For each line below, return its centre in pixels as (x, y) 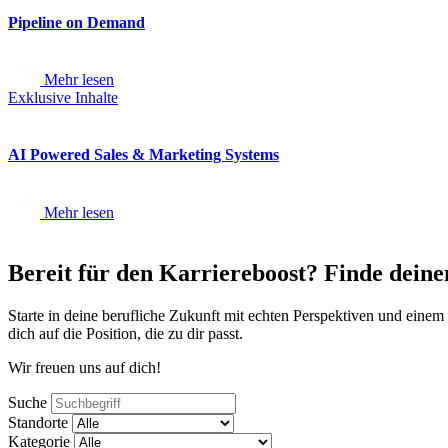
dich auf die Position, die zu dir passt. (125, 333)
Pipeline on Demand (76, 22)
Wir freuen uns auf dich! (84, 367)
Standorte (38, 422)
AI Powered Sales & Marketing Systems (143, 155)
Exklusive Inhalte (63, 98)
